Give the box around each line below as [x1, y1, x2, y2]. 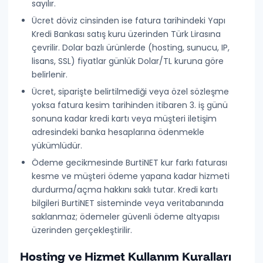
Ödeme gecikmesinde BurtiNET [32, 157, 161, 168]
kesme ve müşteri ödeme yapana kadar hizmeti [32, 170, 230, 182]
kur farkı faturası [161, 157, 228, 168]
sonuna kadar [32, 113, 88, 124]
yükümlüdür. [32, 140, 83, 151]
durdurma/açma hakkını [32, 184, 132, 195]
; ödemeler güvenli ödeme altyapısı [76, 211, 220, 222]
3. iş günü [190, 99, 228, 111]
